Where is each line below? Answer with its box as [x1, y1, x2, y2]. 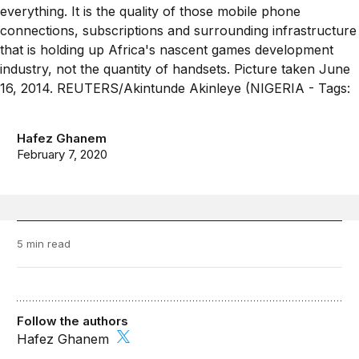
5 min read [17, 237, 71, 251]
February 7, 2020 [17, 147, 108, 163]
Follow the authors [17, 313, 129, 329]
